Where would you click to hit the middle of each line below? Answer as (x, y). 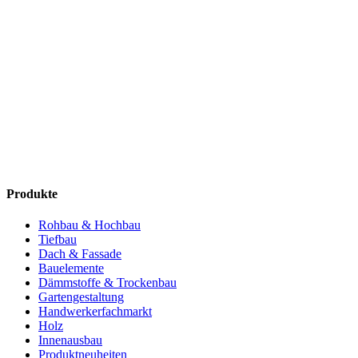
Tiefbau (58, 240)
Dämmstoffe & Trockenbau (107, 283)
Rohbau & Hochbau (89, 225)
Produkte (32, 193)
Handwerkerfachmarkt (95, 312)
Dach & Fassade (80, 254)
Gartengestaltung (81, 297)
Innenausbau (70, 340)
